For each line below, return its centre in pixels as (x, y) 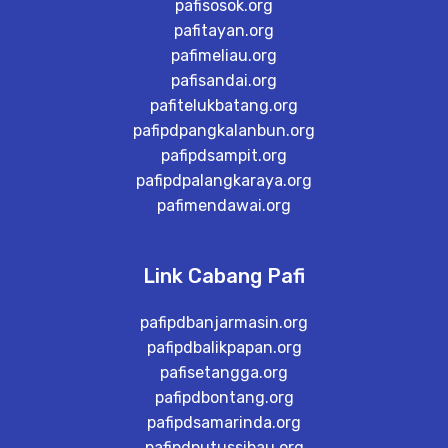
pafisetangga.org (224, 373)
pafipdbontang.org (224, 398)
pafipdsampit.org (224, 156)
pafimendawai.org (224, 206)
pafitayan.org (224, 31)
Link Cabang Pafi (224, 276)
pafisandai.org (224, 81)
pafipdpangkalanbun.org (224, 131)
